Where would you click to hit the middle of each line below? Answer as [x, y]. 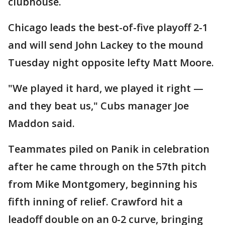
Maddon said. [41, 123]
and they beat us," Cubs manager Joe [98, 106]
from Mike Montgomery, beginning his [103, 184]
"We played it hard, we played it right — [106, 88]
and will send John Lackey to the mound [106, 45]
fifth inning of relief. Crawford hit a [95, 202]
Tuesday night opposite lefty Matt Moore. [111, 63]
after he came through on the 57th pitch [107, 166]
